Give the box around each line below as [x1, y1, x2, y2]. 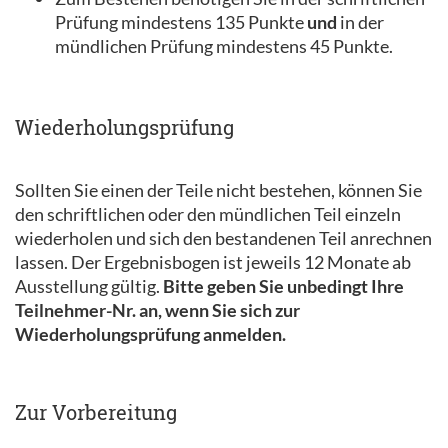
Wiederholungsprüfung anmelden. [15, 322, 286, 345]
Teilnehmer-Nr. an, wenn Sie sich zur [15, 298, 300, 321]
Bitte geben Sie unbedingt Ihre [163, 274, 404, 297]
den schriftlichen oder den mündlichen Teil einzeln [15, 202, 401, 225]
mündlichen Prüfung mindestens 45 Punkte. [55, 34, 393, 57]
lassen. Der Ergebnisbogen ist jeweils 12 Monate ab [15, 250, 411, 273]
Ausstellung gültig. [15, 274, 163, 297]
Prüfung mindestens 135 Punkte [55, 10, 307, 33]
